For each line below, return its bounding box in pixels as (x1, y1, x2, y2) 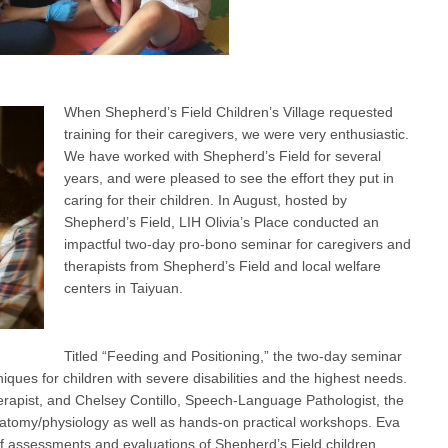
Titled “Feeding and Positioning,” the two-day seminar (64, 347, 402, 364)
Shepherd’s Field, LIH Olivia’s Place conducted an (64, 213, 379, 230)
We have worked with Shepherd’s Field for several (64, 147, 381, 164)
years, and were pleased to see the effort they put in (64, 169, 394, 186)
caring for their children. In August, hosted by (64, 191, 347, 208)
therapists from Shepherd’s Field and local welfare (64, 257, 381, 274)
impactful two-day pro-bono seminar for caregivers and (64, 235, 411, 252)
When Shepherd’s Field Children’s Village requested (64, 103, 393, 120)
